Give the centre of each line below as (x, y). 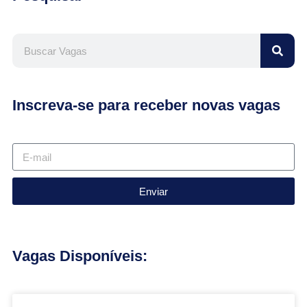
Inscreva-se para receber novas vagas (146, 105)
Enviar (153, 191)
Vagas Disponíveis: (80, 256)
